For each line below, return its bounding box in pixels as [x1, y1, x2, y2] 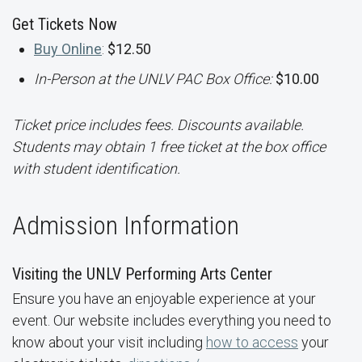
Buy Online [34, 40, 102, 57]
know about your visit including [12, 333, 206, 351]
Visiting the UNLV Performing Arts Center [12, 263, 272, 284]
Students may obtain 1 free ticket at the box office [12, 137, 326, 155]
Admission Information [12, 209, 239, 241]
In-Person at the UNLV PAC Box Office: [34, 69, 276, 87]
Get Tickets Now [12, 14, 117, 34]
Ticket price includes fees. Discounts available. [12, 116, 304, 133]
